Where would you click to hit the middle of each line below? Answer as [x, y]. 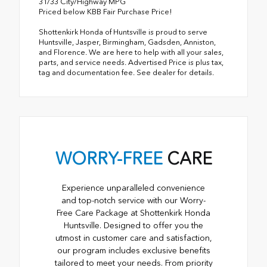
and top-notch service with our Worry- [133, 201]
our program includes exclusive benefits [133, 251]
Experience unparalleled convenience [133, 188]
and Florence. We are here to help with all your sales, [131, 52]
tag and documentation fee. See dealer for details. [126, 73]
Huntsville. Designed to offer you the [133, 226]
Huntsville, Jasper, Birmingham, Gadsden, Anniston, [127, 42]
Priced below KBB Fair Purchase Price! [105, 12]
